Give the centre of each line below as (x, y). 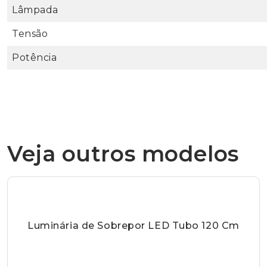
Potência (35, 57)
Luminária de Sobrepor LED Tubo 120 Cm (133, 225)
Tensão (30, 33)
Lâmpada (35, 10)
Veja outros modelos (123, 153)
